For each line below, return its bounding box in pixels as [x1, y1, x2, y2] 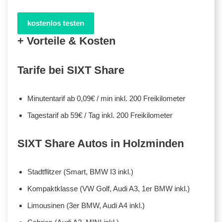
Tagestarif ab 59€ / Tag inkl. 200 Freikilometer [27, 111, 172, 119]
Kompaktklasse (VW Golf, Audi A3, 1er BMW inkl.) [27, 184, 190, 193]
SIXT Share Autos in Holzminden [17, 137, 184, 150]
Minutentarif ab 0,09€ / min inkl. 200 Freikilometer [27, 94, 185, 103]
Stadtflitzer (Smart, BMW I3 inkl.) [27, 167, 133, 176]
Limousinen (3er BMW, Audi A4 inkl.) [27, 201, 145, 210]
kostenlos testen [27, 18, 84, 27]
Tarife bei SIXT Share [17, 63, 124, 76]
